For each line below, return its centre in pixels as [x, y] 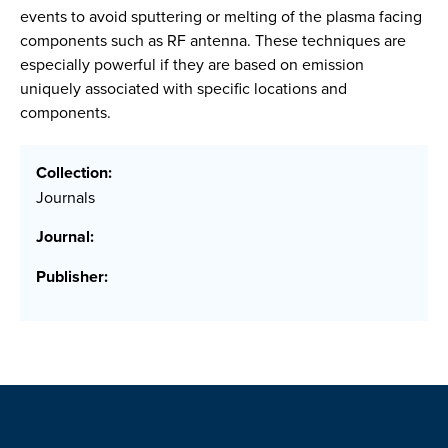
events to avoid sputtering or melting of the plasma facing [221, 16]
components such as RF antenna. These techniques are [213, 40]
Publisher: [72, 277]
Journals [65, 197]
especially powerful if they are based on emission [192, 64]
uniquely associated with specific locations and [183, 88]
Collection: [74, 173]
